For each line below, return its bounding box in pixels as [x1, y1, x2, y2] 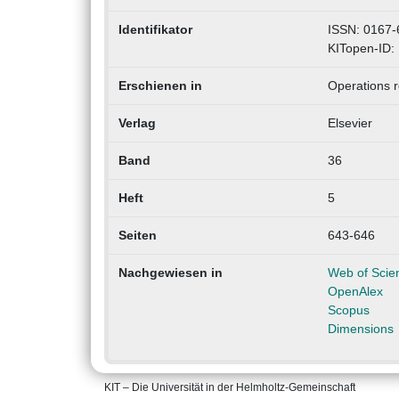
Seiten [118, 228, 157, 243]
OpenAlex [327, 284, 383, 299]
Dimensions [327, 322, 394, 337]
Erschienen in [118, 78, 202, 94]
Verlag [118, 116, 156, 131]
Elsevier [327, 116, 372, 131]
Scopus [327, 303, 370, 318]
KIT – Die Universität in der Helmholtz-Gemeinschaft [104, 381, 355, 395]
